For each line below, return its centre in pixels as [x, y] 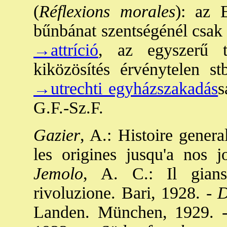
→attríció [66, 50]
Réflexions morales [107, 11]
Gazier [57, 135]
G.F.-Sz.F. [68, 108]
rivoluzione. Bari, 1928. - [123, 193]
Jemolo [58, 174]
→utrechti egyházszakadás [126, 88]
